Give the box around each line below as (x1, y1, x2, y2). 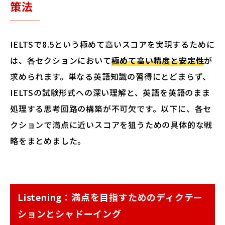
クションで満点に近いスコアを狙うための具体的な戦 (10, 119, 213, 131)
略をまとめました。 (10, 135, 86, 147)
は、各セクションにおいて (10, 54, 111, 66)
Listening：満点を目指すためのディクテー (18, 190, 203, 203)
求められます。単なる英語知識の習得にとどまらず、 (10, 70, 211, 82)
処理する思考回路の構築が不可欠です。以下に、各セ (10, 102, 212, 115)
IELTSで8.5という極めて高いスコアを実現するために (10, 38, 215, 50)
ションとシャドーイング (18, 207, 122, 220)
